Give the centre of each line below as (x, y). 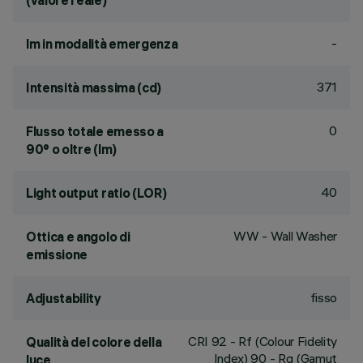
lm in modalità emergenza (102, 44)
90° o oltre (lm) (71, 149)
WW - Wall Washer (285, 236)
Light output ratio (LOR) (96, 193)
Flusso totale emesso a (95, 131)
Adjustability (64, 298)
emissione (57, 254)
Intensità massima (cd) (94, 88)
